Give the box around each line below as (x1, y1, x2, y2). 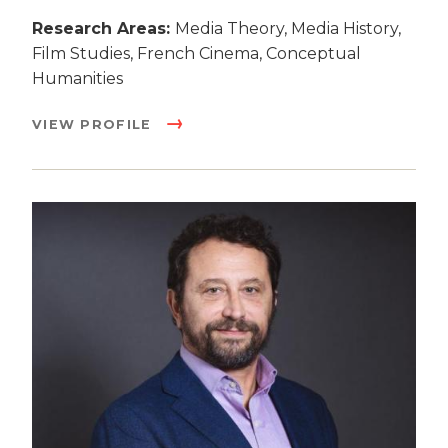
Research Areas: (32, 19, 175, 39)
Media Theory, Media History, (175, 19, 401, 39)
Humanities (32, 69, 123, 89)
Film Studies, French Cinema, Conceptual (32, 44, 361, 64)
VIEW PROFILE (32, 117, 157, 133)
